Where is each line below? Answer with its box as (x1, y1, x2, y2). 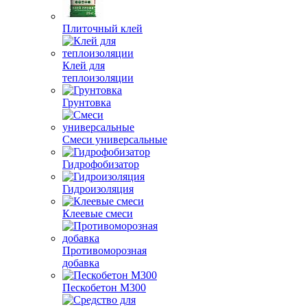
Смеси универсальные (62, 134, 167, 145)
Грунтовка (62, 97, 111, 108)
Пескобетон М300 (62, 282, 146, 293)
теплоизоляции (62, 72, 134, 84)
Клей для (62, 60, 105, 71)
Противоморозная (62, 245, 147, 256)
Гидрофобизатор (62, 158, 139, 170)
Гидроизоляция (62, 183, 134, 195)
